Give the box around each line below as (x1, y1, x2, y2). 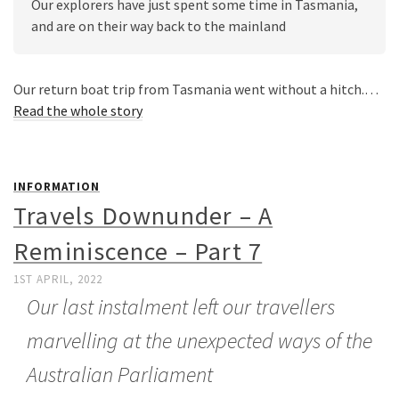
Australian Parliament (27, 360, 213, 388)
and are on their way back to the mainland (31, 17, 286, 36)
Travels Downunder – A (13, 199, 273, 232)
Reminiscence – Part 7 (13, 234, 263, 267)
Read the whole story (13, 101, 142, 119)
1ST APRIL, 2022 (13, 271, 102, 287)
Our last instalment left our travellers (27, 292, 335, 321)
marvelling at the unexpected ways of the (27, 326, 372, 354)
